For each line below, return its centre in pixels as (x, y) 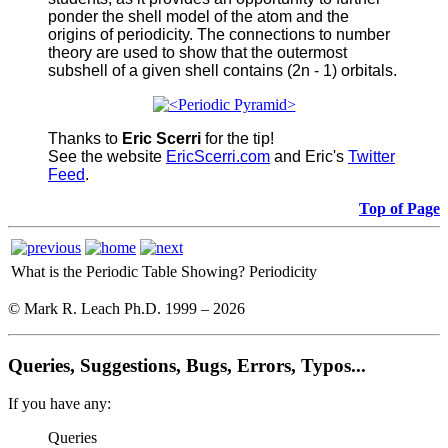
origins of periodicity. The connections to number (219, 34)
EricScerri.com (218, 156)
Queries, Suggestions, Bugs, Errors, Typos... (187, 365)
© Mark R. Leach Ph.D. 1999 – (110, 308)
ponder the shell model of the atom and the (198, 16)
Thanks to (85, 138)
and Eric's (309, 156)
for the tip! (237, 138)
